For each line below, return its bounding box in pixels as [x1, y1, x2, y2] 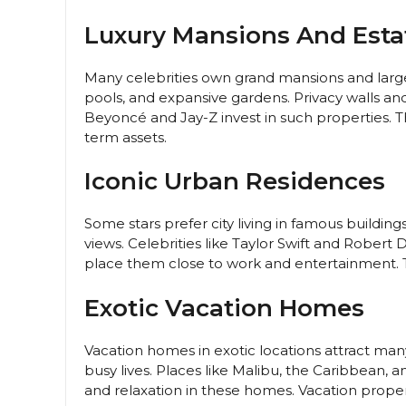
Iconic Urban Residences [84, 167, 385, 197]
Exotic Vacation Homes [84, 293, 364, 323]
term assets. [84, 128, 167, 146]
